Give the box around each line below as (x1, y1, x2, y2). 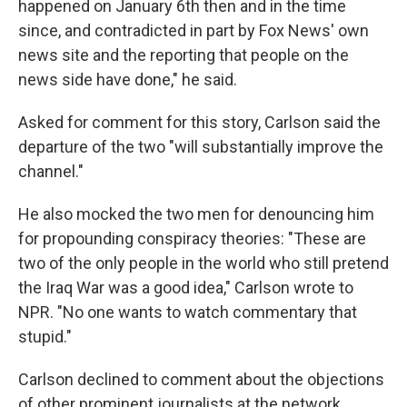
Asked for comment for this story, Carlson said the (18, 113, 381, 132)
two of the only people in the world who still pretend (18, 253, 389, 273)
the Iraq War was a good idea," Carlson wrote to (18, 278, 353, 297)
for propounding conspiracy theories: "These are (18, 229, 366, 248)
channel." (18, 162, 84, 181)
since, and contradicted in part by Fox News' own (18, 21, 369, 40)
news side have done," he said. (18, 70, 237, 89)
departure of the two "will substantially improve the (18, 137, 383, 156)
